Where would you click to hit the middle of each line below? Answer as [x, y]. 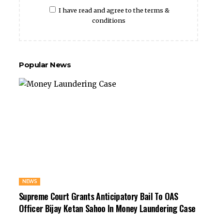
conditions [108, 21]
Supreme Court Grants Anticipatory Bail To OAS [99, 196]
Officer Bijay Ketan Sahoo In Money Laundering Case [107, 209]
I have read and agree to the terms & [114, 10]
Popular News [45, 65]
